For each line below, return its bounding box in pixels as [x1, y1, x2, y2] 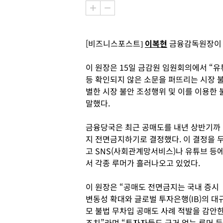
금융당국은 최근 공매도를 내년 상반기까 [86, 121, 221, 133]
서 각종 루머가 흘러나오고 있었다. [86, 157, 200, 169]
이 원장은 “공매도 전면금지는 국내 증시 [86, 181, 219, 193]
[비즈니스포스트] [86, 37, 145, 49]
